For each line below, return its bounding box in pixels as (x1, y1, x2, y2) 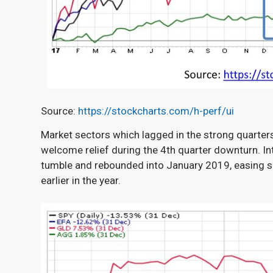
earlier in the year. (41, 174, 121, 186)
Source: (41, 104, 78, 117)
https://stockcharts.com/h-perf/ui (78, 104, 234, 117)
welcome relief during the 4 (41, 143, 166, 156)
